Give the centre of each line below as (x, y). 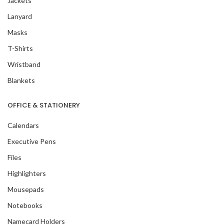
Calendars (23, 125)
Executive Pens (32, 141)
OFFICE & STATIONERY (44, 105)
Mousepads (26, 189)
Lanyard (20, 16)
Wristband (24, 64)
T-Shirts (20, 48)
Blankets (21, 80)
